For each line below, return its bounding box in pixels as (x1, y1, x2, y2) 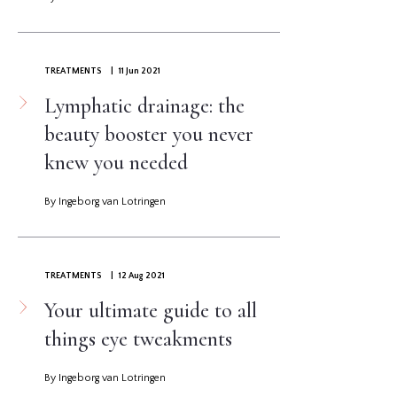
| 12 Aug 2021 (107, 271, 165, 282)
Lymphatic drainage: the (44, 93, 245, 120)
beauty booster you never (44, 121, 253, 148)
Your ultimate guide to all (44, 298, 257, 324)
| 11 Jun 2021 (107, 66, 160, 77)
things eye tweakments (44, 326, 232, 353)
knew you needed (44, 150, 188, 176)
